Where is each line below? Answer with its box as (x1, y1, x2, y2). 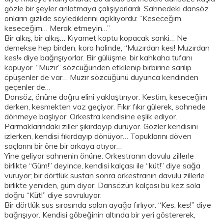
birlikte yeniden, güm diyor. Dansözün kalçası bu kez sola (4, 180, 201, 191)
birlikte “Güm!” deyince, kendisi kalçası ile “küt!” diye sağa (4, 161, 201, 171)
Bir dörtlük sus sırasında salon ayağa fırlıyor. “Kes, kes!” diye (4, 200, 212, 210)
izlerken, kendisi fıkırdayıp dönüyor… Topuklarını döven (4, 131, 192, 141)
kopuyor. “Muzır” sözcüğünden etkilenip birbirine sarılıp (4, 62, 192, 73)
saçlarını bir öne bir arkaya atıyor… (4, 141, 122, 151)
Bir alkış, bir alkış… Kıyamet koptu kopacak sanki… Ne (4, 33, 188, 43)
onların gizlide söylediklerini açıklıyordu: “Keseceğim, (4, 13, 183, 24)
